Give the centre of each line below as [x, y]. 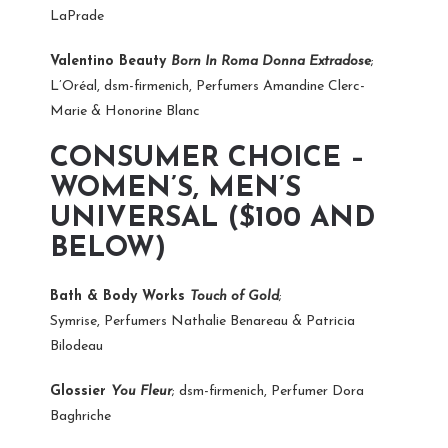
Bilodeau [76, 346]
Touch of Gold [234, 296]
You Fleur [141, 391]
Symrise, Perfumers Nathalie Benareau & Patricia [202, 321]
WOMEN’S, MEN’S [175, 188]
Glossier [80, 391]
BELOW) [108, 248]
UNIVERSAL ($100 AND [212, 218]
